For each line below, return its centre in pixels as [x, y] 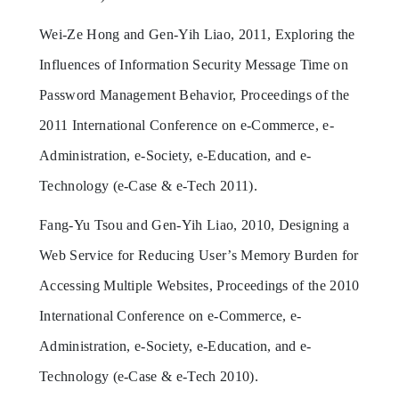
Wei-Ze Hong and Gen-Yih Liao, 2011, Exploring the [197, 34]
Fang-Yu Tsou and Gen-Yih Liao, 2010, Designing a [195, 224]
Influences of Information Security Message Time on [194, 64]
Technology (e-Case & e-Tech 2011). [148, 185]
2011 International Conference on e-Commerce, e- [187, 125]
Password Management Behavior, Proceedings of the [195, 94]
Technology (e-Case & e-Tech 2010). [149, 376]
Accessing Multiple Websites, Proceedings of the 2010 [199, 285]
